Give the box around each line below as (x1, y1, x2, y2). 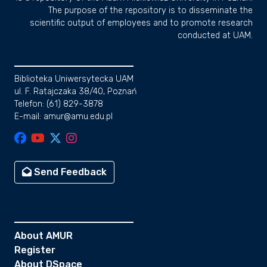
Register (14, 244, 55, 256)
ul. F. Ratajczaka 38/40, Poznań (14, 86, 136, 97)
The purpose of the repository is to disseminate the (48, 5, 253, 15)
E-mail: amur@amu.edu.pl (14, 111, 113, 122)
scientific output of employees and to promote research (30, 18, 253, 28)
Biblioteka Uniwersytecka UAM (14, 74, 133, 84)
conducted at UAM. (178, 30, 253, 41)
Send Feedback (32, 166, 107, 178)
